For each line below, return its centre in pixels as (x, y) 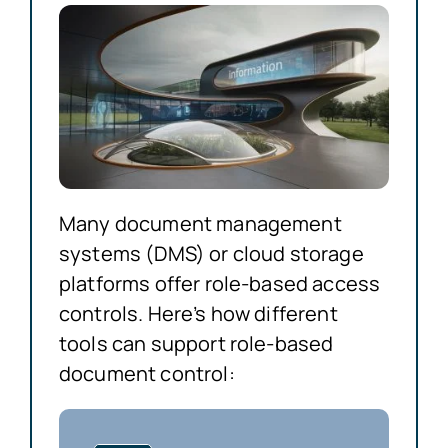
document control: (146, 374)
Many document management (200, 224)
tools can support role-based (196, 344)
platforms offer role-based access (219, 284)
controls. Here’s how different (198, 314)
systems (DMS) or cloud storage (211, 254)
